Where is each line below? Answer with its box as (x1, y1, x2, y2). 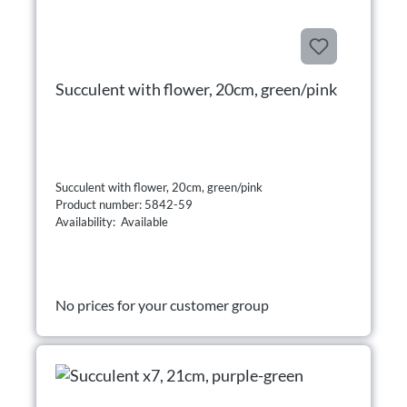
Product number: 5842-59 (55, 196, 195, 212)
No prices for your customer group (55, 295, 269, 313)
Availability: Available (55, 213, 168, 229)
